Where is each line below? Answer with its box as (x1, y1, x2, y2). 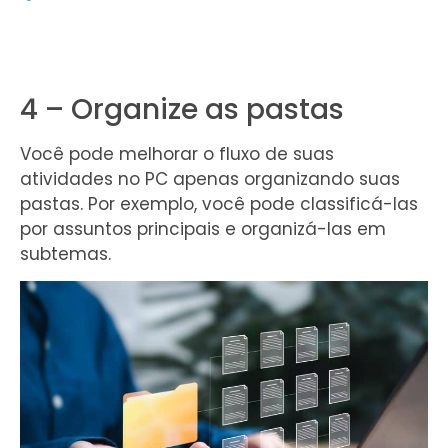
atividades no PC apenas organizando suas (20, 167, 400, 191)
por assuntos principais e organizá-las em (20, 217, 386, 241)
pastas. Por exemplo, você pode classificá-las (20, 192, 418, 216)
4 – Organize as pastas (20, 90, 344, 129)
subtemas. (20, 242, 111, 266)
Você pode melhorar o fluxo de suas (20, 142, 334, 166)
